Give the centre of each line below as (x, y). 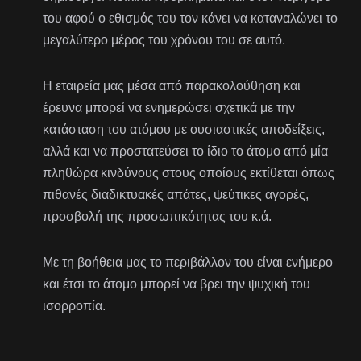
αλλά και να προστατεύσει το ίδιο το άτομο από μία (186, 151)
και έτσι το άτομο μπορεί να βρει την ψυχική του (177, 284)
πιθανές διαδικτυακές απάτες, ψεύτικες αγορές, (176, 195)
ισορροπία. (75, 306)
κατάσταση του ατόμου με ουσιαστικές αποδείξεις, (184, 130)
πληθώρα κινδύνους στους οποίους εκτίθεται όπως (189, 173)
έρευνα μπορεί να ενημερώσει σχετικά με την (169, 108)
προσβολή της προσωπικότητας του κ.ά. (158, 217)
